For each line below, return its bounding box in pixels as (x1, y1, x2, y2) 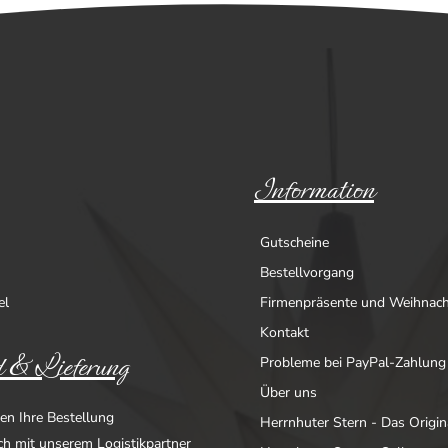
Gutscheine (260, 232, 329, 252)
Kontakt (260, 322, 309, 342)
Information (254, 168, 374, 211)
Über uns (260, 382, 317, 402)
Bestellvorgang (260, 262, 354, 282)
